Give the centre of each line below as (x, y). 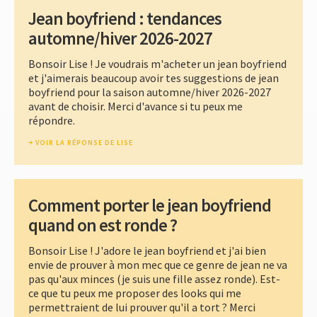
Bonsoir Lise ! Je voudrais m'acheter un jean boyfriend (157, 64)
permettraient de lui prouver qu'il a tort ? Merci (142, 307)
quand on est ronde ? (103, 225)
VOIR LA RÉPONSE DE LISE (84, 143)
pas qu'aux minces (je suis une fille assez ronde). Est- (154, 279)
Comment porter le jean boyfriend (150, 206)
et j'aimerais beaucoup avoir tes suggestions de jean (154, 78)
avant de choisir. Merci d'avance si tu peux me (136, 106)
